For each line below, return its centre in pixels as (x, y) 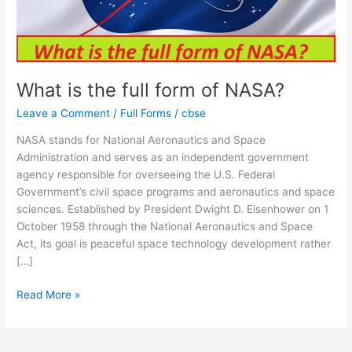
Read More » (49, 294)
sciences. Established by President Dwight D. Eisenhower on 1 (173, 209)
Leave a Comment (64, 113)
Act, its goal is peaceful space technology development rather (174, 244)
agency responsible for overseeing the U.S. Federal (146, 175)
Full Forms (146, 113)
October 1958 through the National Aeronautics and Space (165, 227)
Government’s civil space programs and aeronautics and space (176, 192)
